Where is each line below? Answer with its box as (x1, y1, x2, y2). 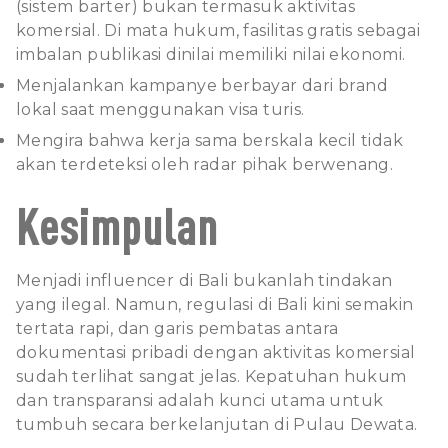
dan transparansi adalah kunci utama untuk (16, 390, 384, 410)
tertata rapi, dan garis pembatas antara (16, 318, 339, 338)
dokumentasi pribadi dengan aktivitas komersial (16, 342, 416, 362)
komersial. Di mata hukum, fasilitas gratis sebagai (16, 20, 420, 40)
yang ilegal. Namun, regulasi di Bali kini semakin (16, 294, 414, 314)
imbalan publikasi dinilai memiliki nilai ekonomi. (16, 44, 406, 64)
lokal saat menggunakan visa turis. (16, 99, 305, 119)
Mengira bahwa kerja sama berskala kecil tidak (16, 130, 403, 150)
